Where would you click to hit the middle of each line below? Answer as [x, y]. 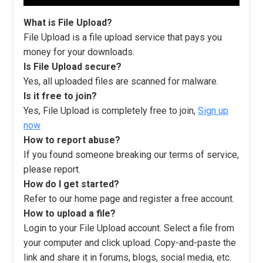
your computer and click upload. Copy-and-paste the [130, 243]
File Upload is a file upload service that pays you [123, 38]
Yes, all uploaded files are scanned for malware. [121, 82]
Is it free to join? [60, 96]
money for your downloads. [79, 52]
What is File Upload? [68, 23]
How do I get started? [71, 184]
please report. [52, 170]
